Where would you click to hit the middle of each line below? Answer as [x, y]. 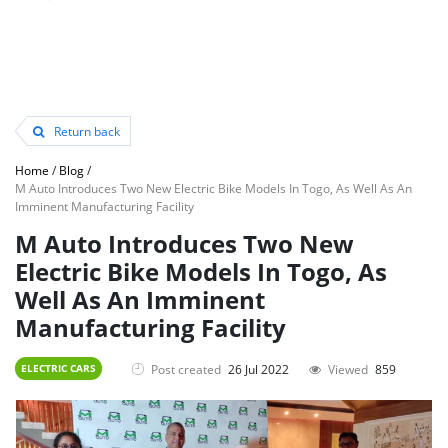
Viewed [348, 368]
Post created [186, 368]
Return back [85, 131]
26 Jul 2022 [258, 368]
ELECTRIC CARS [58, 368]
